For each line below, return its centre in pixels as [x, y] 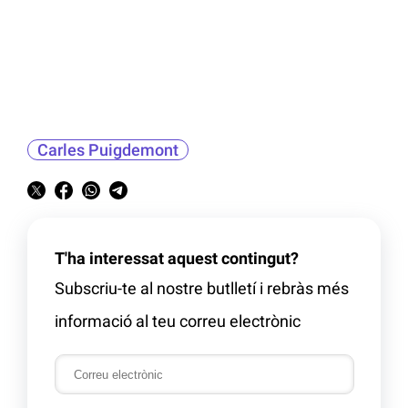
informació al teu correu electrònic [178, 321]
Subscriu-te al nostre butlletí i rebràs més [202, 289]
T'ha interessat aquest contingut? [177, 259]
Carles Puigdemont [108, 150]
